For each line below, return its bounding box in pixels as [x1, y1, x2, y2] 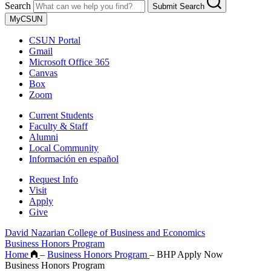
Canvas [29, 68, 57, 79]
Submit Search [152, 2, 204, 11]
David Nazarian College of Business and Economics [5, 227, 205, 238]
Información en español [29, 154, 119, 165]
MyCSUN [10, 15, 42, 24]
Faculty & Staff [29, 121, 88, 132]
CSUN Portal [29, 35, 80, 46]
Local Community [29, 143, 99, 154]
